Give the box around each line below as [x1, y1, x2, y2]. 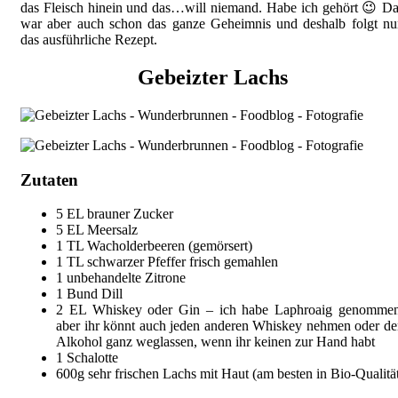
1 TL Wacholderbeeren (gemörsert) [56, 238, 252, 254]
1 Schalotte [56, 350, 118, 366]
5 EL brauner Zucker [56, 206, 173, 222]
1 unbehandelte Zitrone [56, 270, 186, 286]
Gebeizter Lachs [137, 65, 288, 89]
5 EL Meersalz [56, 222, 138, 238]
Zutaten [20, 170, 78, 189]
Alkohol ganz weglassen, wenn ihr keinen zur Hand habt [56, 334, 375, 350]
